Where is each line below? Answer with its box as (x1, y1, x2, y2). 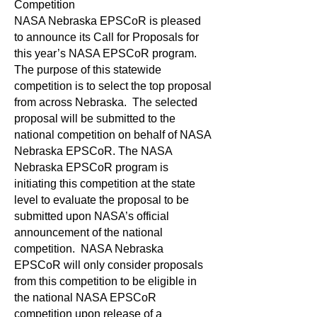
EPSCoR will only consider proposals (14, 259, 203, 271)
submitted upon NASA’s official (14, 210, 169, 222)
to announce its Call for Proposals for (14, 31, 199, 43)
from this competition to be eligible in (14, 275, 197, 287)
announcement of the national (14, 226, 163, 238)
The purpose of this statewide (14, 64, 161, 76)
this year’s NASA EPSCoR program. (14, 47, 200, 59)
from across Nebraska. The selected (14, 96, 197, 108)
